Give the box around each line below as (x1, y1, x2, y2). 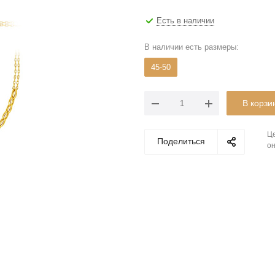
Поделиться (157, 136, 205, 147)
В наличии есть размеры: (144, 42, 239, 52)
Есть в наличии (157, 15, 214, 25)
